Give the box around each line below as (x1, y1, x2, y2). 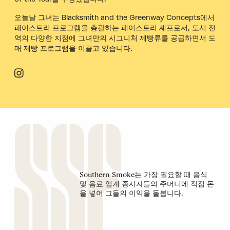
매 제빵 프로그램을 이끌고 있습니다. (14, 44, 132, 53)
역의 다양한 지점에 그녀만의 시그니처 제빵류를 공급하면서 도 (14, 33, 216, 43)
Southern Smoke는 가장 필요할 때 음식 (79, 170, 207, 179)
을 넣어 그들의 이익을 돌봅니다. (79, 188, 183, 197)
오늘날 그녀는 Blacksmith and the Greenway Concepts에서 (14, 13, 215, 22)
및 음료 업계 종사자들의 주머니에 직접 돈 (79, 179, 214, 188)
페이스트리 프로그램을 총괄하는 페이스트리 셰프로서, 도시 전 (14, 23, 216, 32)
